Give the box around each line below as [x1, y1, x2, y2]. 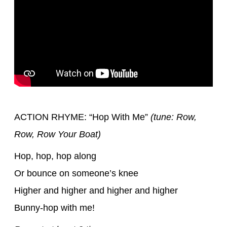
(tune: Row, [150, 111, 197, 122]
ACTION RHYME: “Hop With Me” [14, 111, 150, 122]
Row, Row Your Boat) [14, 129, 101, 139]
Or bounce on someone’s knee [14, 168, 138, 178]
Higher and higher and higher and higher [14, 185, 178, 196]
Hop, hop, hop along [14, 150, 96, 161]
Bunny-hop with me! [14, 202, 95, 213]
